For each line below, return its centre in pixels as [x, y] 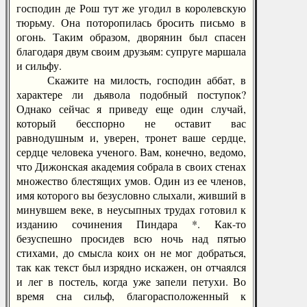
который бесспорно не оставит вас [131, 123]
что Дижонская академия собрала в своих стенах [131, 166]
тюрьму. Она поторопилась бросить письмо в [131, 22]
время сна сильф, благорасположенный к [131, 296]
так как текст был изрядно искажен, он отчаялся [131, 267]
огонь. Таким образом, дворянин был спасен [131, 37]
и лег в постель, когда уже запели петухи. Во [131, 281]
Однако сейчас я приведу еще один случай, [131, 109]
